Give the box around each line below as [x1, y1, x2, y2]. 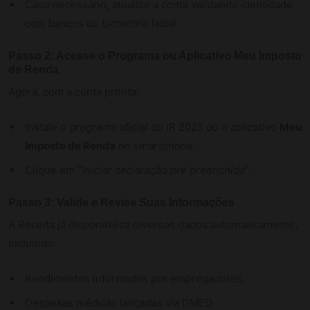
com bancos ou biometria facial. [25, 16, 179, 30]
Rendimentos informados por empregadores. [25, 271, 245, 285]
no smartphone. [116, 138, 196, 152]
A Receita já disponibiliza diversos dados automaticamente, [8, 217, 298, 231]
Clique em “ [25, 163, 82, 176]
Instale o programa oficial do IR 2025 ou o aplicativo [25, 120, 280, 134]
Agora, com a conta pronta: [8, 84, 139, 98]
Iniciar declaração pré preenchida [82, 163, 245, 176]
